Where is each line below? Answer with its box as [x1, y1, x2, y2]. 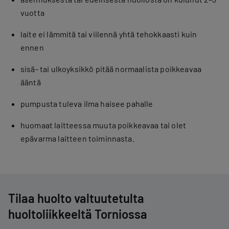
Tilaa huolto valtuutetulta [8, 191, 144, 205]
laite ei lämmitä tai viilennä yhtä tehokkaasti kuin [20, 29, 197, 39]
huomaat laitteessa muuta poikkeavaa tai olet [20, 120, 187, 130]
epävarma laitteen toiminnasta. [20, 133, 134, 143]
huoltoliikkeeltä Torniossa [8, 207, 147, 221]
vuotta [20, 8, 44, 17]
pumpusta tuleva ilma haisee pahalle [20, 99, 153, 108]
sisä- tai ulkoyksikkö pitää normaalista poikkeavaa [20, 64, 202, 74]
